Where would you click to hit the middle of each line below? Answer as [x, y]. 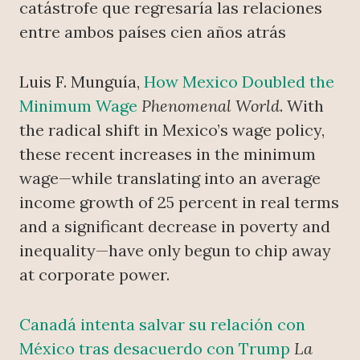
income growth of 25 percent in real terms [179, 202]
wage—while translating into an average [170, 178]
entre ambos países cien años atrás [153, 32]
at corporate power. [94, 275]
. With [302, 106]
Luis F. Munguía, [82, 82]
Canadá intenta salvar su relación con [162, 325]
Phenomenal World [211, 106]
